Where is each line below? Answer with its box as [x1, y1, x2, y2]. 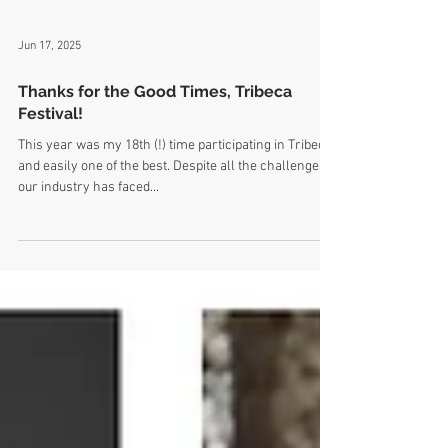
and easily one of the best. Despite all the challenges [18, 202, 326, 219]
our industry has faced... [18, 223, 159, 240]
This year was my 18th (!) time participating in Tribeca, [18, 181, 335, 198]
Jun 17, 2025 [18, 83, 81, 97]
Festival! [18, 148, 83, 167]
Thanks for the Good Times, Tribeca [18, 126, 292, 145]
